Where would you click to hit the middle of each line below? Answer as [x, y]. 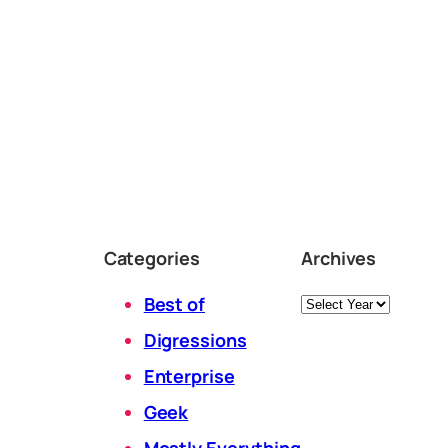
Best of [174, 303]
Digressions [195, 339]
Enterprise [189, 375]
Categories [151, 257]
